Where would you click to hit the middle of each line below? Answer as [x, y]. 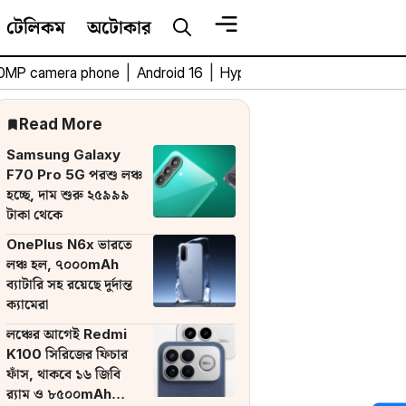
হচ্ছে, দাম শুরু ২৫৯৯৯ [68, 194]
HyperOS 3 [257, 72]
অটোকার [119, 27]
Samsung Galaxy [63, 155]
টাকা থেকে [34, 214]
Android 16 [172, 72]
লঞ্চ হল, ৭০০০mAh [63, 264]
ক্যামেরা [27, 304]
